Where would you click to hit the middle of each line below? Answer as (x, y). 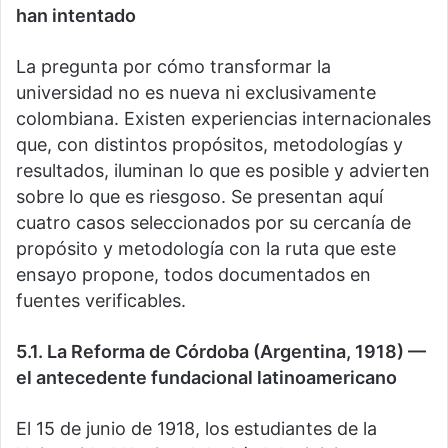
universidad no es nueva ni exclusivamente (196, 93)
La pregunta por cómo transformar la (173, 67)
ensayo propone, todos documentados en (193, 275)
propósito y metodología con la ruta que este (206, 249)
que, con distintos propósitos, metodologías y (209, 145)
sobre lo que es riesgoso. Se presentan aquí (199, 197)
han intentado (76, 16)
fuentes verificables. (101, 301)
